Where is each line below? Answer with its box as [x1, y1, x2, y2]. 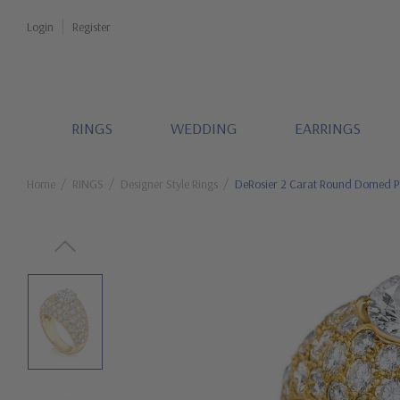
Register [72, 19, 111, 35]
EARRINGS [294, 118, 361, 138]
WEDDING [170, 118, 237, 138]
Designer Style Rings [121, 176, 218, 192]
